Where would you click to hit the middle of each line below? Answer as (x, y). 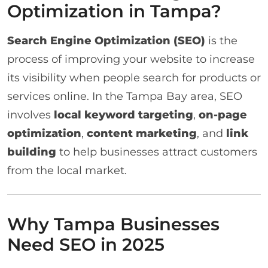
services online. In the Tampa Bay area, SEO (125, 96)
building (32, 151)
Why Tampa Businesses (113, 224)
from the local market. (67, 170)
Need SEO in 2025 (86, 244)
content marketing (142, 133)
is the (221, 40)
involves (31, 114)
